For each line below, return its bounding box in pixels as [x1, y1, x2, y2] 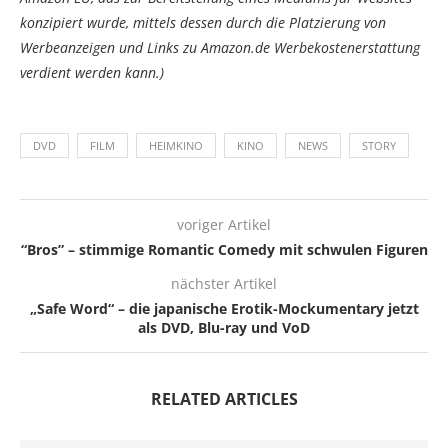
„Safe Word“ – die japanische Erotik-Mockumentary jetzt [29, 298, 419, 318]
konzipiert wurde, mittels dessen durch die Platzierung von [20, 12, 386, 32]
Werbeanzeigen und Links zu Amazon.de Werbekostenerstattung [20, 37, 420, 57]
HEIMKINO [149, 137, 203, 153]
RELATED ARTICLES [150, 387, 298, 410]
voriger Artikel [177, 214, 271, 234]
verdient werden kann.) [20, 62, 164, 82]
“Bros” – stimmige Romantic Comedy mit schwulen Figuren [20, 239, 428, 259]
